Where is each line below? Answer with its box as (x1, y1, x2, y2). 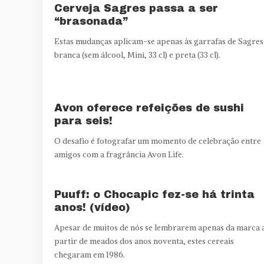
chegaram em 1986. (54, 249, 125, 260)
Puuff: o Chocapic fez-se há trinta (54, 188, 255, 200)
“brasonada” (54, 15, 128, 27)
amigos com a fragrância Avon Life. (54, 149, 184, 160)
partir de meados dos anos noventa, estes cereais (54, 236, 234, 246)
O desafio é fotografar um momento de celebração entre (54, 136, 261, 146)
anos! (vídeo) (54, 201, 130, 213)
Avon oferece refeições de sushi (54, 101, 244, 114)
